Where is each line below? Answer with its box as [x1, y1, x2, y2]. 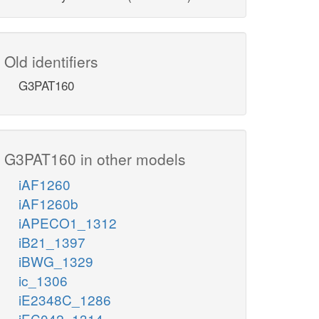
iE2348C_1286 [19, 290, 111, 310]
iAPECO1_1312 [19, 213, 117, 233]
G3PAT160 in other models [4, 148, 186, 170]
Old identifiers [4, 51, 98, 73]
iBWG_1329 [19, 251, 93, 271]
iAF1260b [19, 194, 78, 214]
